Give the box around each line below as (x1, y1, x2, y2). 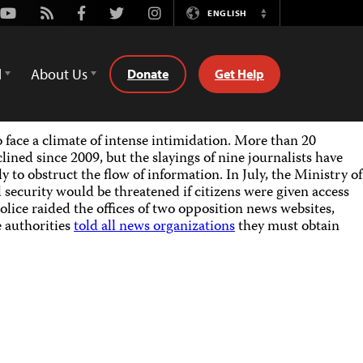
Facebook (77, 2, 136, 22)
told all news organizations (74, 215, 235, 239)
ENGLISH (207, 6, 247, 19)
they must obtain (235, 215, 340, 239)
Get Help (215, 65, 264, 82)
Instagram (147, 2, 210, 22)
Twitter (109, 2, 152, 22)
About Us (31, 64, 88, 83)
